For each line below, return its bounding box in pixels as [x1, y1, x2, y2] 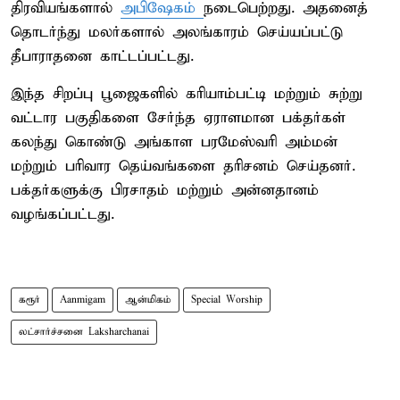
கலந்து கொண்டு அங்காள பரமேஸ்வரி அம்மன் [11, 132, 337, 152]
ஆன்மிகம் [125, 293, 171, 306]
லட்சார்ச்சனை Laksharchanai [19, 325, 149, 338]
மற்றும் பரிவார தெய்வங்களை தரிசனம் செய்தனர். [11, 156, 355, 176]
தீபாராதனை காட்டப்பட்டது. [11, 46, 194, 66]
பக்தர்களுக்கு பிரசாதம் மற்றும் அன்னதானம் [11, 180, 319, 200]
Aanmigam [60, 293, 105, 306]
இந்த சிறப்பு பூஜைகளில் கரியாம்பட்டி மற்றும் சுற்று [11, 84, 362, 104]
